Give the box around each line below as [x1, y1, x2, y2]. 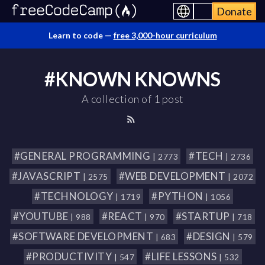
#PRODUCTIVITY [25, 250, 114, 263]
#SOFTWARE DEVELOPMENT [12, 230, 156, 243]
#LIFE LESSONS [145, 250, 219, 263]
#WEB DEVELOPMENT [118, 170, 228, 182]
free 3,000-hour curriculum [113, 30, 217, 40]
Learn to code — [48, 30, 114, 40]
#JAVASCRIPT [11, 170, 83, 182]
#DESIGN [186, 230, 232, 243]
